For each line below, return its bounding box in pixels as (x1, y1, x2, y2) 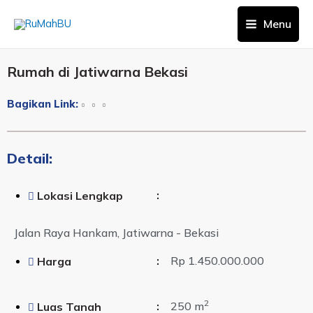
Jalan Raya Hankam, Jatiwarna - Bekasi (14, 226, 219, 240)
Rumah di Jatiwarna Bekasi (7, 63, 188, 80)
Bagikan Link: (7, 97, 78, 110)
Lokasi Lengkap (37, 188, 123, 203)
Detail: (7, 149, 52, 167)
